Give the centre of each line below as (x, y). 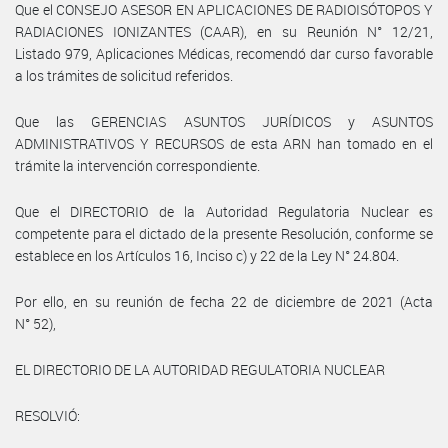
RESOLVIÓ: (47, 415)
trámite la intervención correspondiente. (137, 165)
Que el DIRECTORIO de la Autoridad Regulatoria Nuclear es (224, 211)
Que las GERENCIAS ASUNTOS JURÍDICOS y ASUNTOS (224, 121)
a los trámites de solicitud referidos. (124, 75)
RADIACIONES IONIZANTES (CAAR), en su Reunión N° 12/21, (224, 31)
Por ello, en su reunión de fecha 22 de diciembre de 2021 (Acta (224, 301)
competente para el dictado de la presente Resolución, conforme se (224, 233)
